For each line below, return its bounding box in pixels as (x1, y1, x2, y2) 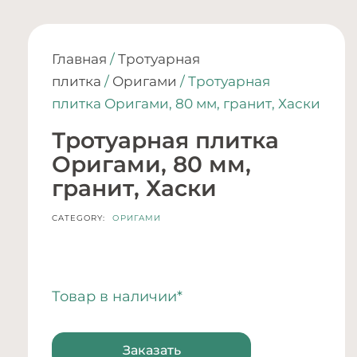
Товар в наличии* (52, 288, 182, 305)
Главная (52, 51, 107, 67)
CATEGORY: (52, 213, 105, 223)
